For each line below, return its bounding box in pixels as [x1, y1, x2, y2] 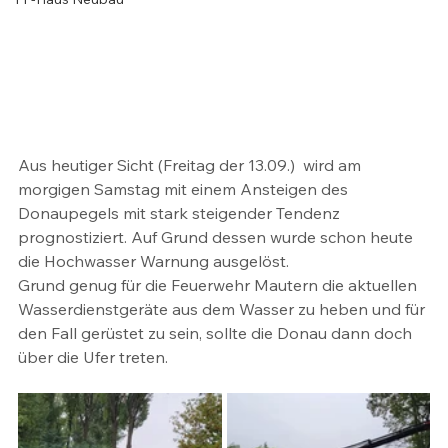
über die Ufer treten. [18, 346, 168, 367]
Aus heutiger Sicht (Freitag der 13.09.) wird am [18, 154, 365, 175]
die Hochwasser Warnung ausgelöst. [18, 250, 289, 271]
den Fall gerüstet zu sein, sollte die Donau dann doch [18, 322, 416, 343]
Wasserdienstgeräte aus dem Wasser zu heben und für [18, 298, 429, 319]
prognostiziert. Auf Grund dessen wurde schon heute [18, 226, 417, 247]
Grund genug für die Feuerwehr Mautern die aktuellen [18, 274, 421, 295]
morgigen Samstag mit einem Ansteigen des [18, 178, 352, 199]
